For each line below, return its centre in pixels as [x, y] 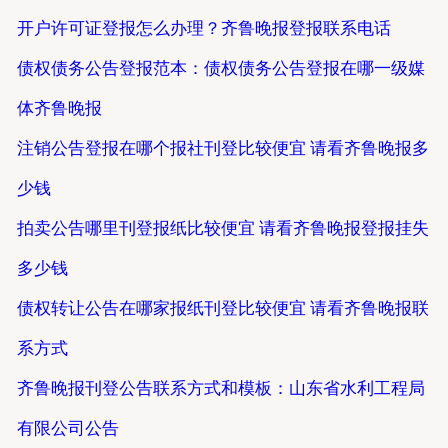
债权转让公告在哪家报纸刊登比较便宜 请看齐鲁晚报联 [222, 309]
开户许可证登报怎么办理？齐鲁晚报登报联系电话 [203, 29]
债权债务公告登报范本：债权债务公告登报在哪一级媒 [220, 69]
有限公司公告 [67, 429]
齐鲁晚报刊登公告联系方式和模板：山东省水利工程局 [220, 389]
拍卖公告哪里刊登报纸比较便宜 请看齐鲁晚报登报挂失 [222, 229]
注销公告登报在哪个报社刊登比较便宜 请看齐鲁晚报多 [222, 149]
